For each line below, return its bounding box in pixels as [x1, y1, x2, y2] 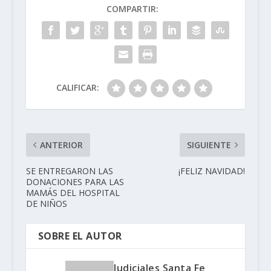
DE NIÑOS [25, 198, 67, 210]
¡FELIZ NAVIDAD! [178, 165, 246, 177]
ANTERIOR [39, 139, 83, 151]
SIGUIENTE [187, 139, 232, 151]
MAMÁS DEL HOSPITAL [25, 187, 120, 199]
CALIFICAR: [56, 82, 100, 94]
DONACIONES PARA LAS [25, 176, 124, 188]
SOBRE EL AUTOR [38, 229, 122, 243]
